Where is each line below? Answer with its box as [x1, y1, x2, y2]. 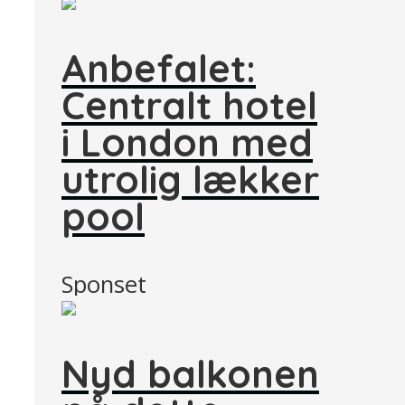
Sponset [61, 268, 146, 300]
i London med [61, 118, 313, 166]
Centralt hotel [61, 81, 317, 129]
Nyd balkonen [61, 350, 319, 398]
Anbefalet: [61, 44, 256, 92]
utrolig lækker [61, 155, 319, 203]
